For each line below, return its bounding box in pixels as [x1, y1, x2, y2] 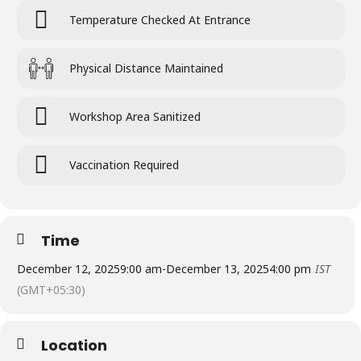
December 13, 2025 [166, 261, 269, 276]
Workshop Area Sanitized [69, 109, 201, 124]
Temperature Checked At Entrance [69, 12, 251, 27]
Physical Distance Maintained [69, 60, 223, 76]
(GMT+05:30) [17, 282, 85, 297]
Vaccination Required [69, 157, 179, 172]
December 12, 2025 [17, 261, 120, 276]
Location [41, 335, 107, 355]
